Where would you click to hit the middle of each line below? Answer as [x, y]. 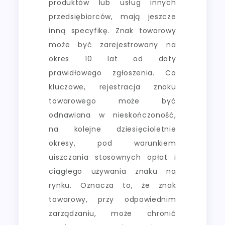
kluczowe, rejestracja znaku [113, 87]
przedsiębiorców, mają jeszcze [113, 16]
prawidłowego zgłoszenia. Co [113, 73]
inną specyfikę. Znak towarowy [113, 30]
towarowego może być [113, 101]
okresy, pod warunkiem [113, 143]
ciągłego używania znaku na [113, 171]
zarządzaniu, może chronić [113, 213]
